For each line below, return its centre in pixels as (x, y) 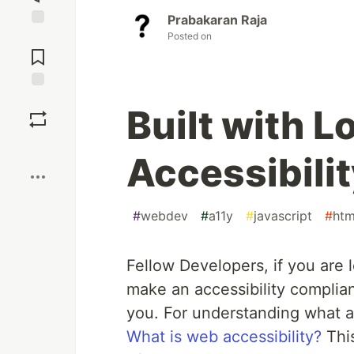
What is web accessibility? (224, 337)
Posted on (190, 36)
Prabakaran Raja (217, 20)
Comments (38, 51)
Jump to (38, 37)
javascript (283, 216)
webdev (164, 216)
